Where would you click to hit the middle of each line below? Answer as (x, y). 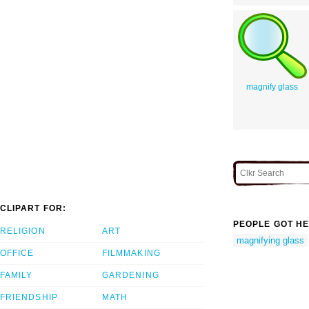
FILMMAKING (131, 253)
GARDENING (131, 276)
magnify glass (272, 87)
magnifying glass (270, 240)
